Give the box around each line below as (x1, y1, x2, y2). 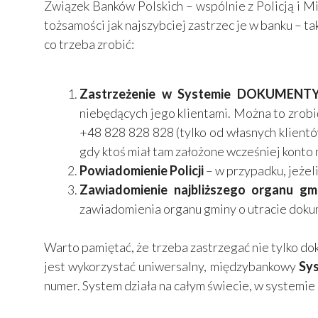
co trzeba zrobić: (44, 36, 134, 53)
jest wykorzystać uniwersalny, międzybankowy (44, 258, 299, 275)
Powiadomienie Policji (79, 163, 204, 179)
